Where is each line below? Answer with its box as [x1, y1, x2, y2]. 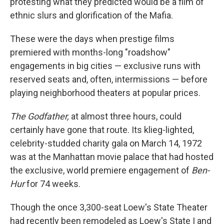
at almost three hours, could [69, 111, 181, 122]
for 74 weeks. [24, 178, 80, 189]
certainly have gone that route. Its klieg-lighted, [10, 124, 194, 135]
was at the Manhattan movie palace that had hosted [10, 151, 213, 162]
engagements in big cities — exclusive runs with [10, 60, 200, 71]
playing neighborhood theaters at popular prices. [10, 87, 200, 98]
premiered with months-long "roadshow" [10, 47, 170, 58]
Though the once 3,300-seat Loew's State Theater [10, 202, 207, 213]
